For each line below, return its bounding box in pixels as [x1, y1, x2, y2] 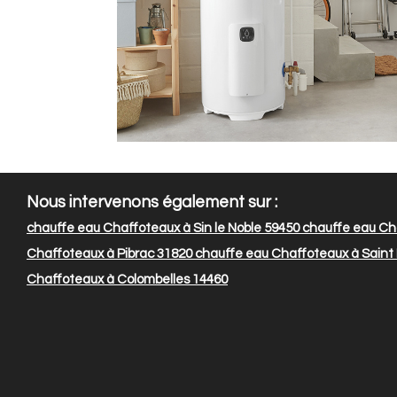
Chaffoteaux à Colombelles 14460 [27, 273, 228, 287]
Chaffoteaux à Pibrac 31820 [27, 247, 192, 261]
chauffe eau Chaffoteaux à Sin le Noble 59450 [27, 222, 300, 236]
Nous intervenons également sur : [27, 194, 277, 212]
